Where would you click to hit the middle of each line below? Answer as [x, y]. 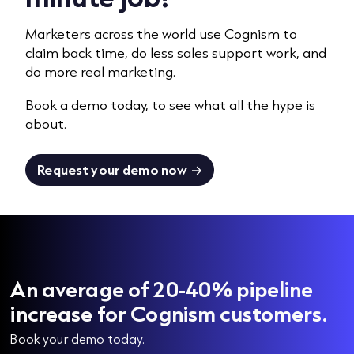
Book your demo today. [78, 338]
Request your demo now [113, 170]
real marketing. [128, 71]
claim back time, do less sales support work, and [176, 52]
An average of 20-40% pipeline [162, 288]
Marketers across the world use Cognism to [162, 33]
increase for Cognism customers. [169, 313]
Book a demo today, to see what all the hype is [171, 104]
